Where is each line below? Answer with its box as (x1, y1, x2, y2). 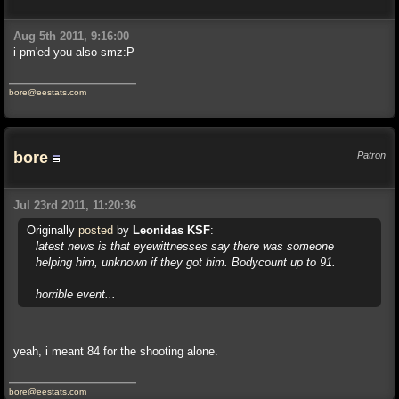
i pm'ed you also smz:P (13, 45, 134, 59)
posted (78, 224, 113, 237)
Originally (27, 224, 78, 237)
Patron (357, 150, 386, 160)
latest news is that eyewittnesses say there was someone (36, 240, 334, 253)
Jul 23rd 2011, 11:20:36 (13, 199, 136, 212)
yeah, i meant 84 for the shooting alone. (13, 345, 218, 358)
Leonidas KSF (133, 224, 210, 237)
